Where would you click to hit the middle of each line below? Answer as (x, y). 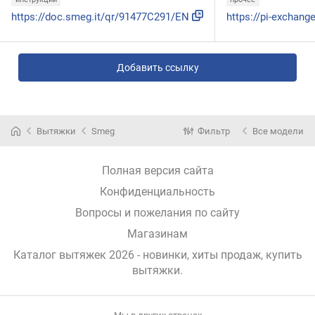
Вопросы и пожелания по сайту (157, 213)
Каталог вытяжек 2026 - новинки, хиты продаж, (139, 255)
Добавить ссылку (157, 68)
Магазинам (157, 234)
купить (284, 255)
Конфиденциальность (157, 192)
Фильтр (214, 131)
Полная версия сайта (157, 171)
